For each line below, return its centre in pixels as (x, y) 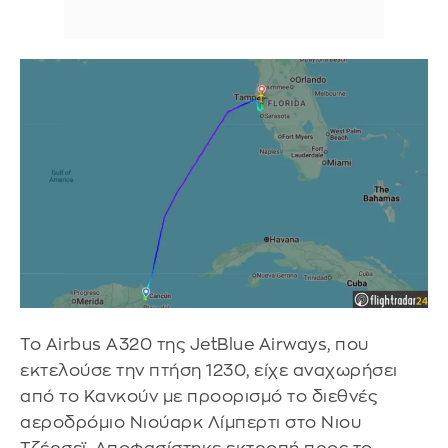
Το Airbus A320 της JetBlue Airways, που (194, 344)
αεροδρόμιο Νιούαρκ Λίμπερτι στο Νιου (190, 422)
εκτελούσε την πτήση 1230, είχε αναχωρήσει (209, 370)
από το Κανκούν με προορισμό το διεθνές (198, 396)
